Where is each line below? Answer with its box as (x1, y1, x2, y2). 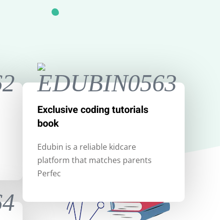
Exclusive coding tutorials (37, 102, 148, 117)
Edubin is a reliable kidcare (37, 141, 136, 152)
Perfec (37, 167, 61, 179)
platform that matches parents (37, 154, 152, 165)
